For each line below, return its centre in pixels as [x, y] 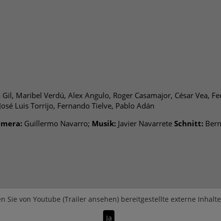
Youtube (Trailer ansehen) [76, 199]
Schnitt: [189, 124]
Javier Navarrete [145, 124]
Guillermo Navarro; [57, 124]
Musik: [104, 124]
